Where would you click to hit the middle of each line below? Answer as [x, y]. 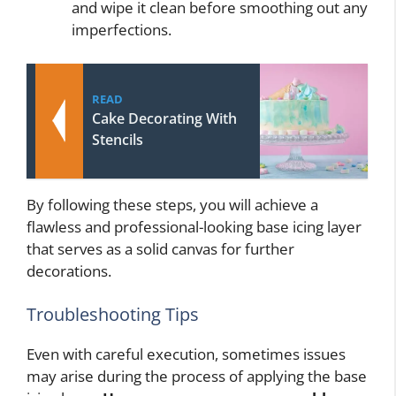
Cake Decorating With [164, 118]
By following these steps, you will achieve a [172, 204]
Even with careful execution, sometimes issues [186, 354]
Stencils [118, 139]
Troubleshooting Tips [113, 314]
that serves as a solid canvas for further [160, 248]
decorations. [69, 270]
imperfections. [122, 30]
